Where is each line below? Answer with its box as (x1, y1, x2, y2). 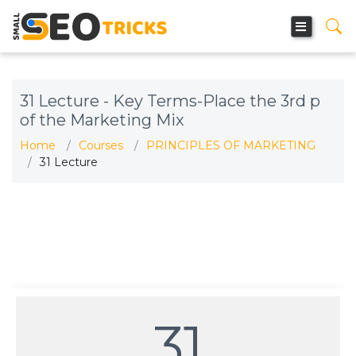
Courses (79, 138, 123, 153)
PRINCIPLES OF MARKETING (146, 138, 315, 153)
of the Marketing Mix (20, 110, 184, 130)
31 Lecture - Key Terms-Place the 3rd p (20, 91, 320, 110)
